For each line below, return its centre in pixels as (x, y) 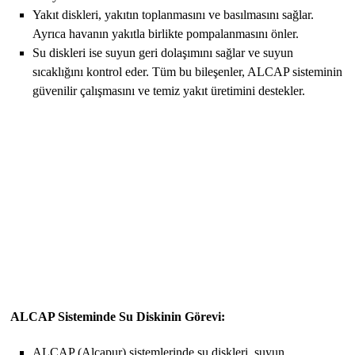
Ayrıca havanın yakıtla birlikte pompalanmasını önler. (166, 33)
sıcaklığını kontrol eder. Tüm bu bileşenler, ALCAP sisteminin (188, 71)
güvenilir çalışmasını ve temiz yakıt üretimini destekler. (169, 90)
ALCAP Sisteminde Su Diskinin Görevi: (118, 316)
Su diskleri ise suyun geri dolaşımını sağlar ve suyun (163, 52)
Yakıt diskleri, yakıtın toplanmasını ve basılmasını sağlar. (174, 14)
